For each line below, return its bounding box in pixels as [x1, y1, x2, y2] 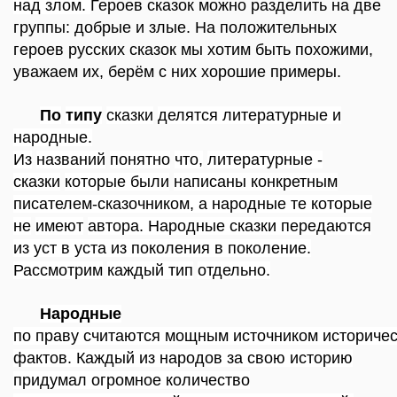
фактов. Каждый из [13, 349, 155, 367]
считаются [83, 327, 160, 345]
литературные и [222, 106, 341, 124]
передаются [281, 217, 371, 235]
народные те [212, 195, 311, 213]
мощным [165, 327, 229, 345]
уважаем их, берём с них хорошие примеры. [13, 63, 341, 81]
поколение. [228, 239, 311, 257]
